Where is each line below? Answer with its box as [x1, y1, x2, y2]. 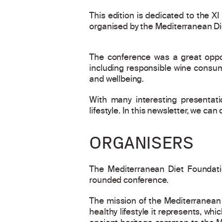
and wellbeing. [89, 72, 144, 87]
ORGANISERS [89, 133, 194, 153]
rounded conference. [89, 173, 169, 188]
